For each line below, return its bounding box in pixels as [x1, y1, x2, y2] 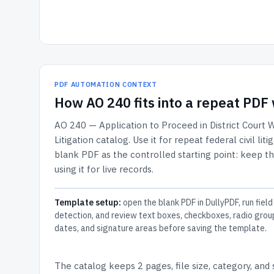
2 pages [138, 260, 171, 272]
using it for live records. [54, 163, 154, 175]
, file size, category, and [171, 260, 270, 272]
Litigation [54, 134, 94, 146]
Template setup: [54, 197, 121, 208]
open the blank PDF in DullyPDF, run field [121, 197, 273, 208]
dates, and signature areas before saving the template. [54, 223, 267, 234]
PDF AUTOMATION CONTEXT [54, 80, 157, 89]
